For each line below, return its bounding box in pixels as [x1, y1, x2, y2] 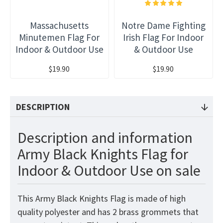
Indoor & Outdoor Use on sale [17, 161, 201, 180]
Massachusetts [30, 19, 89, 32]
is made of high [126, 193, 186, 205]
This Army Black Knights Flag [17, 193, 126, 205]
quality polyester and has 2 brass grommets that [17, 206, 199, 218]
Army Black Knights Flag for [17, 144, 188, 164]
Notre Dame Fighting [121, 19, 206, 32]
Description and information [17, 128, 193, 147]
